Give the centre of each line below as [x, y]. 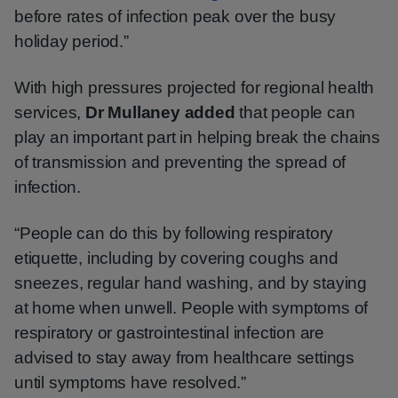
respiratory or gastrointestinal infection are [169, 333]
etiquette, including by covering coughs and [176, 258]
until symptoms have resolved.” [131, 382]
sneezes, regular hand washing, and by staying [191, 283]
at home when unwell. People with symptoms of [191, 308]
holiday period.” [72, 41]
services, [50, 112]
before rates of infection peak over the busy [175, 16]
